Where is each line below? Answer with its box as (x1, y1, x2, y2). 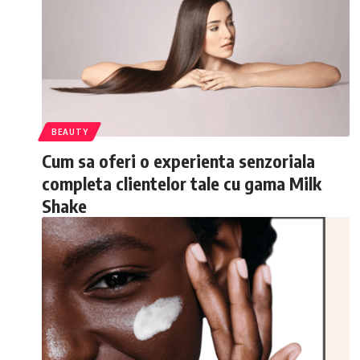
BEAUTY (51, 127, 88, 137)
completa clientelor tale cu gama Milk (42, 172, 321, 194)
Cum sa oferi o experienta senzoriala (42, 149, 315, 172)
